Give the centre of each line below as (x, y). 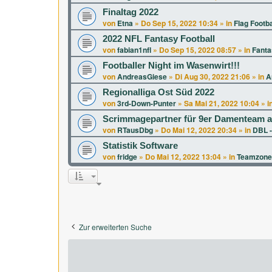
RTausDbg (135, 130)
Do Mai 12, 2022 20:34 (199, 130)
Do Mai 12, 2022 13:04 (183, 157)
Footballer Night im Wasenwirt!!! (171, 66)
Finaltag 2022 (131, 12)
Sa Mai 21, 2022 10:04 (222, 103)
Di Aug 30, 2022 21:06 (212, 76)
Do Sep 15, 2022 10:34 (179, 23)
